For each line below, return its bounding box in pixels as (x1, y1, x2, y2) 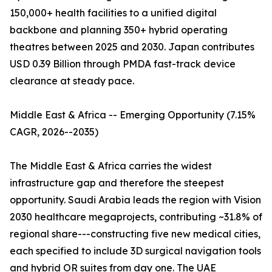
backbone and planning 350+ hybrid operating (10, 24, 228, 36)
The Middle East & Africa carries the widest (10, 160, 212, 172)
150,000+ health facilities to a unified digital (10, 7, 217, 19)
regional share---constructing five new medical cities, (10, 228, 260, 240)
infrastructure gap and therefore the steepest (10, 177, 224, 189)
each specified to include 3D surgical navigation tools (10, 245, 261, 257)
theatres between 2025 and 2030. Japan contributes (10, 41, 254, 53)
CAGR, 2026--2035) (10, 126, 98, 138)
